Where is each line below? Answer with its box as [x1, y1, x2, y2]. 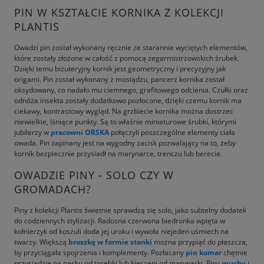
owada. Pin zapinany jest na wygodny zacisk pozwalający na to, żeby [14, 137, 236, 148]
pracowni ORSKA [51, 127, 109, 137]
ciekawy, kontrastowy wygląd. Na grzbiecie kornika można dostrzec [14, 105, 233, 116]
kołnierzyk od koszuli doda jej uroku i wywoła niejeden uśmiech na [14, 226, 229, 236]
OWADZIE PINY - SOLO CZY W [14, 167, 174, 182]
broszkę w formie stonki [68, 236, 152, 247]
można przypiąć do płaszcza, [152, 236, 247, 247]
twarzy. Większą [14, 236, 68, 247]
